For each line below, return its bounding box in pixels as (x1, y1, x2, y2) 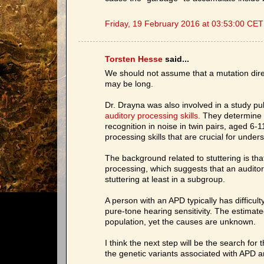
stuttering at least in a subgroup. (105, 175, 225, 184)
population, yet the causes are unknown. (105, 217, 256, 227)
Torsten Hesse (105, 54, 163, 64)
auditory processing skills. (105, 111, 200, 121)
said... (163, 54, 189, 64)
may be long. (105, 80, 153, 89)
